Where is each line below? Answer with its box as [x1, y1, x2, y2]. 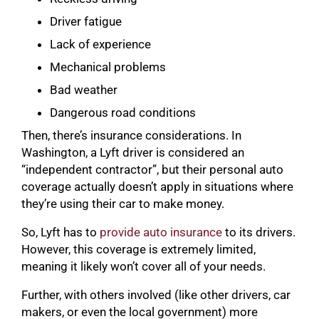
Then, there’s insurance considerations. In [21, 127, 241, 142]
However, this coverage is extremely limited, [21, 241, 256, 256]
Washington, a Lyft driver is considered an [21, 145, 244, 159]
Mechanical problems [50, 59, 166, 74]
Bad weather [50, 82, 117, 97]
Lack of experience [50, 36, 151, 51]
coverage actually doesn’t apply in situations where [21, 179, 293, 194]
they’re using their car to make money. [21, 196, 224, 211]
